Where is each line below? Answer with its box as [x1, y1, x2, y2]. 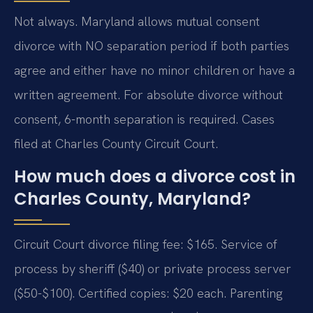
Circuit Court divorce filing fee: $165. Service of [14, 236, 277, 253]
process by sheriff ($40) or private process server [14, 261, 291, 277]
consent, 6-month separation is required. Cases [14, 111, 275, 128]
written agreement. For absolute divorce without [14, 87, 283, 103]
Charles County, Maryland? [14, 187, 251, 211]
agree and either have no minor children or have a [14, 62, 295, 79]
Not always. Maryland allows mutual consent [14, 13, 260, 30]
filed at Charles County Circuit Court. [14, 136, 218, 152]
